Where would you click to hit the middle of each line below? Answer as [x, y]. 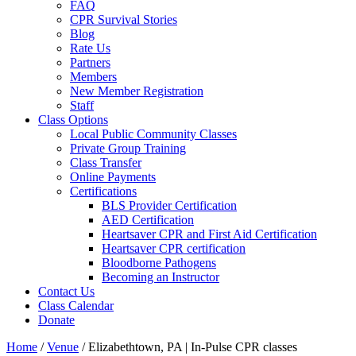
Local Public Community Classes [153, 133]
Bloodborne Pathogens [159, 262]
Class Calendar [76, 305]
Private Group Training [128, 148]
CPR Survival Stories [124, 19]
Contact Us [66, 291]
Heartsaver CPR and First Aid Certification [209, 234]
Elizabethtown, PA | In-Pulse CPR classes [193, 346]
